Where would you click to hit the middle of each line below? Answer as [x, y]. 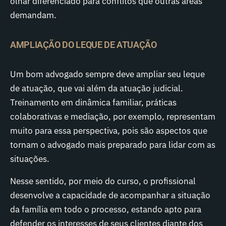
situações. [30, 159]
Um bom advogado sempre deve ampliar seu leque [107, 74]
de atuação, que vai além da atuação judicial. [97, 88]
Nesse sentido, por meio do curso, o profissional [103, 181]
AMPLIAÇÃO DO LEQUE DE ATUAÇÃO [83, 45]
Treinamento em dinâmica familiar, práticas [93, 102]
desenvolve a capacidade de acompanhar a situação [110, 195]
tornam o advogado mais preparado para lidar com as [113, 145]
